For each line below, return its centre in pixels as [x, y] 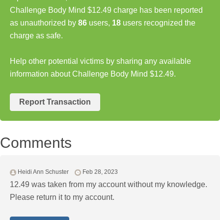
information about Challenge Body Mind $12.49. [93, 74]
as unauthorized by [44, 23]
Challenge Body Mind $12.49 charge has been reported [106, 10]
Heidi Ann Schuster [43, 172]
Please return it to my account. [62, 197]
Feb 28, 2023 [100, 172]
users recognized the [158, 23]
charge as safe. [36, 35]
